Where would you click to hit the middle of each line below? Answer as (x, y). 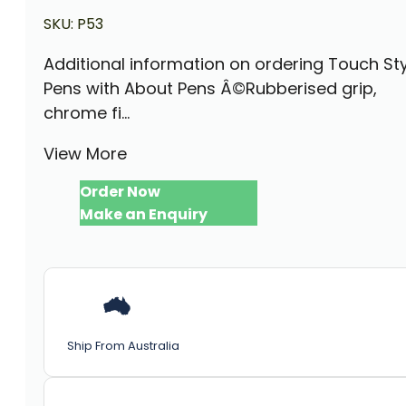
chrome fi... (87, 112)
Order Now (120, 191)
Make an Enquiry (144, 214)
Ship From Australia (123, 345)
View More (85, 153)
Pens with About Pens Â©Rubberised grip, (210, 88)
